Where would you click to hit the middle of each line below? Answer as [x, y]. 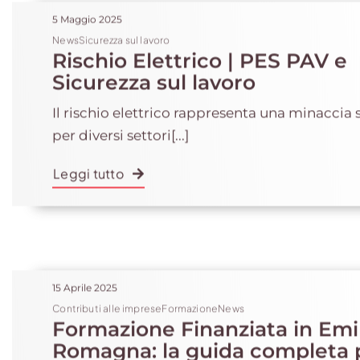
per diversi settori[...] [121, 132]
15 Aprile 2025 [85, 284]
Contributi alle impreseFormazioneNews [148, 305]
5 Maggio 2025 [88, 16]
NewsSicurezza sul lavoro [111, 37]
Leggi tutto [88, 170]
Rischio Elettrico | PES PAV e [200, 57]
